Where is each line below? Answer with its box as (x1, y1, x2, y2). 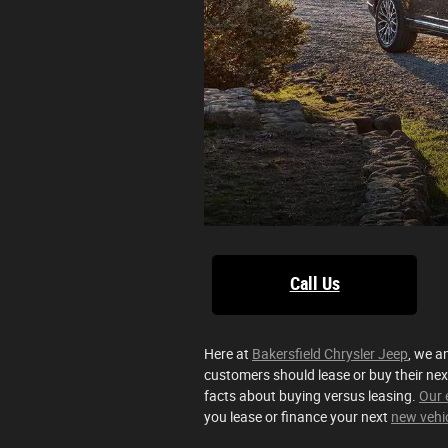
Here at (204, 346, 252, 363)
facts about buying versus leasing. (204, 388, 419, 405)
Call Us (289, 273, 340, 295)
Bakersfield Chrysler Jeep (252, 346, 408, 363)
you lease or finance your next (204, 409, 391, 426)
